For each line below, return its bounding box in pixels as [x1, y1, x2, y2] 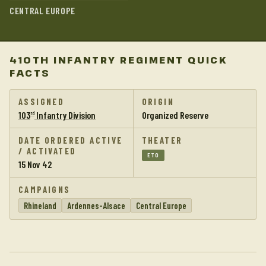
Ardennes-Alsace [67, 200, 125, 211]
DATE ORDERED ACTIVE [18, 135, 123, 145]
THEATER [141, 135, 183, 145]
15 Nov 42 [18, 159, 52, 170]
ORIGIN [141, 96, 174, 107]
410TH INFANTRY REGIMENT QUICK [9, 53, 228, 66]
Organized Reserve [141, 109, 208, 121]
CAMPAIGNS [18, 184, 71, 195]
